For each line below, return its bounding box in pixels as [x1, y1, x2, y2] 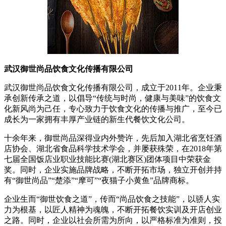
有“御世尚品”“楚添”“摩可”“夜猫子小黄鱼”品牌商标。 [4, 176, 194, 185]
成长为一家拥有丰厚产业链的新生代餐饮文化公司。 [4, 115, 190, 124]
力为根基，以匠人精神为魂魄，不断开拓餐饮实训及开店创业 [4, 205, 222, 214]
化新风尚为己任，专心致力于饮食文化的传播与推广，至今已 [4, 104, 222, 113]
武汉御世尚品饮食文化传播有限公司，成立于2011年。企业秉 [4, 83, 222, 92]
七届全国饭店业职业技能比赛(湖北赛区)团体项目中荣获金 [4, 154, 211, 163]
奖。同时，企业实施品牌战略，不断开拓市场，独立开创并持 [4, 165, 222, 174]
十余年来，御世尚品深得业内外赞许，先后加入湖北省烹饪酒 [4, 133, 222, 142]
